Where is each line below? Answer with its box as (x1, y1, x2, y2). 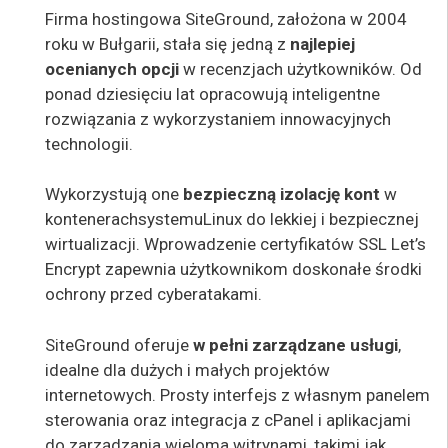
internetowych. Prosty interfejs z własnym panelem (45, 384, 430, 405)
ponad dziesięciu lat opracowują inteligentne (45, 83, 380, 104)
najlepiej (290, 33, 355, 54)
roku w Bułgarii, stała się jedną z (45, 33, 290, 54)
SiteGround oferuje (45, 334, 193, 355)
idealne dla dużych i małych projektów (45, 359, 330, 380)
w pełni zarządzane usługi (193, 334, 398, 355)
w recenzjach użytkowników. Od (179, 58, 422, 79)
